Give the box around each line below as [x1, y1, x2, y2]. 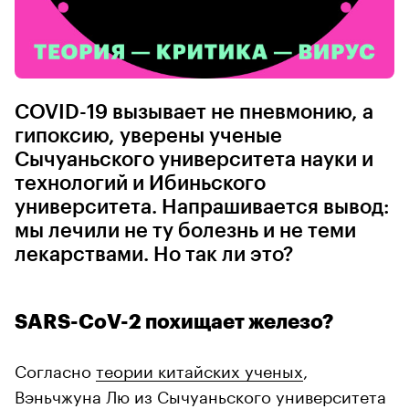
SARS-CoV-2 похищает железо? [15, 311, 333, 332]
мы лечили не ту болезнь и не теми [15, 220, 356, 241]
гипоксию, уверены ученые [15, 125, 282, 146]
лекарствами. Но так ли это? [15, 244, 293, 265]
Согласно [15, 355, 96, 382]
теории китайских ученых [96, 355, 303, 382]
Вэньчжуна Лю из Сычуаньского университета [15, 381, 386, 407]
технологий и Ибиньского [15, 173, 266, 194]
